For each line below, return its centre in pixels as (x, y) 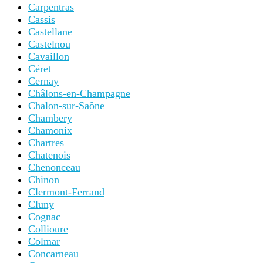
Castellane (50, 32)
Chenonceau (54, 168)
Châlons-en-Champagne (79, 94)
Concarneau (53, 254)
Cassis (42, 20)
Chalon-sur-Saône (66, 106)
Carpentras (51, 7)
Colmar (44, 242)
